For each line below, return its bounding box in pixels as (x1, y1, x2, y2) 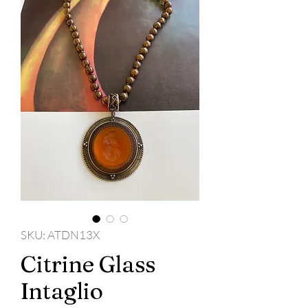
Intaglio (21, 277, 103, 305)
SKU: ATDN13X (21, 228, 100, 243)
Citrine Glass (21, 250, 155, 278)
